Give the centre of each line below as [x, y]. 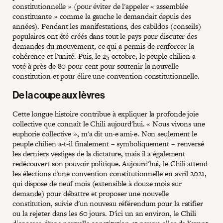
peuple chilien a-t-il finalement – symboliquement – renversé [108, 143]
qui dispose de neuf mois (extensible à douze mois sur [97, 183]
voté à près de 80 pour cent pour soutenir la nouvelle [96, 66]
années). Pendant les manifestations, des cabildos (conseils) [107, 26]
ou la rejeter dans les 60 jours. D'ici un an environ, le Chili [104, 213]
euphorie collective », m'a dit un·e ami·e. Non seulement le [105, 133]
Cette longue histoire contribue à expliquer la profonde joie [106, 113]
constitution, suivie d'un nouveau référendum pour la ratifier [108, 203]
